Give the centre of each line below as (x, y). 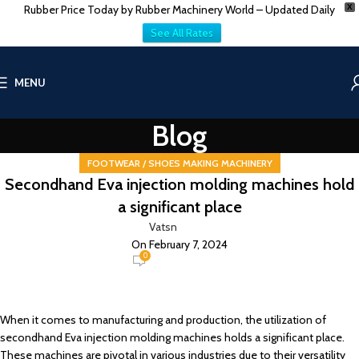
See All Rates (182, 33)
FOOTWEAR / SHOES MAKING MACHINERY (179, 163)
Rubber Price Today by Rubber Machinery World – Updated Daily (179, 10)
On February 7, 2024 (179, 244)
